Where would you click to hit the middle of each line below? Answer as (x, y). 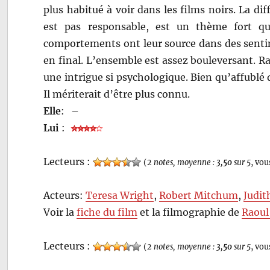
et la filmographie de (190, 212)
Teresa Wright (120, 195)
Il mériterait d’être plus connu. (117, 94)
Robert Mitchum (199, 195)
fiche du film (107, 212)
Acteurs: (65, 195)
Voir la (60, 212)
